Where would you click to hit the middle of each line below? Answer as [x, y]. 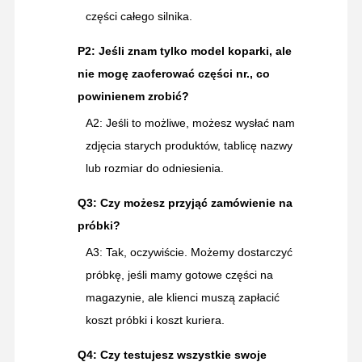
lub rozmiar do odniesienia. [154, 168]
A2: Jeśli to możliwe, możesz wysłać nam [190, 122]
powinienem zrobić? [133, 96]
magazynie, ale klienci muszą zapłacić [182, 297]
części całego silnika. [139, 16]
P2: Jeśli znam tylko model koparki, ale [184, 51]
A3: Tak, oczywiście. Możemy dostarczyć [189, 252]
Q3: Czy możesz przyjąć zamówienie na [185, 202]
